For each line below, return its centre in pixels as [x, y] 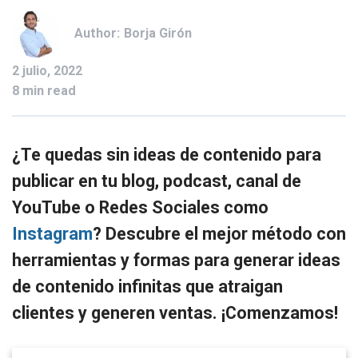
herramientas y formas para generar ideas [176, 260]
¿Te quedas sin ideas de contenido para [167, 154]
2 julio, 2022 [47, 71]
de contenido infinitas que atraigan [147, 286]
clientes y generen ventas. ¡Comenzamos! [175, 312]
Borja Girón [157, 34]
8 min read [44, 91]
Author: [97, 34]
